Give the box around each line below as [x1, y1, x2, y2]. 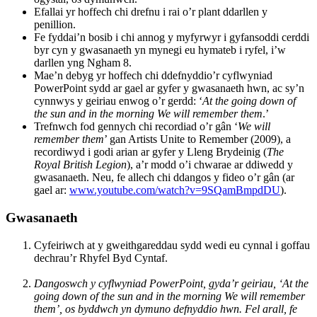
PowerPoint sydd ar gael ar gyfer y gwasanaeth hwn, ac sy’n [34, 82, 304, 95]
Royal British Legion [34, 158, 127, 171]
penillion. [34, 18, 76, 31]
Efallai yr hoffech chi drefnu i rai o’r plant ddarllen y [34, 6, 267, 18]
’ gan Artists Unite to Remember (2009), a [104, 133, 291, 146]
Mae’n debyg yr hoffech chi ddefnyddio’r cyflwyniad [34, 69, 272, 82]
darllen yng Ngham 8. [34, 57, 132, 69]
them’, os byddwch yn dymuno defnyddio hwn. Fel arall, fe [34, 302, 297, 315]
